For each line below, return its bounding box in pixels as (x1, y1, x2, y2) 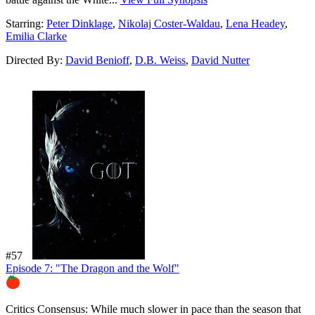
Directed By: (6, 53, 65, 66)
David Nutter (191, 53, 250, 66)
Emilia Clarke (6, 30, 67, 42)
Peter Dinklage (46, 17, 112, 30)
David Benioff (65, 53, 129, 66)
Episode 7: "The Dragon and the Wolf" (6, 262, 179, 274)
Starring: (6, 17, 46, 30)
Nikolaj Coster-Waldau (118, 17, 220, 30)
